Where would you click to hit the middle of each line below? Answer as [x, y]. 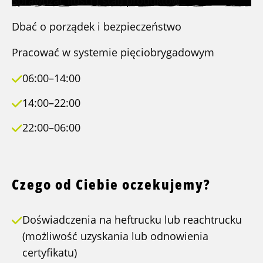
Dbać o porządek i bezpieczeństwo [97, 27]
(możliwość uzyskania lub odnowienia [115, 236]
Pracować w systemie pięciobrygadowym [113, 53]
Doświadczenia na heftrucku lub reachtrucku [132, 220]
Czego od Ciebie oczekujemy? [111, 184]
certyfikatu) [50, 253]
